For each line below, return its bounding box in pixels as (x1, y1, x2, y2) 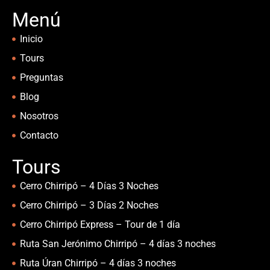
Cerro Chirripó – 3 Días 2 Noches (19, 199, 159, 211)
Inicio (19, 33, 43, 45)
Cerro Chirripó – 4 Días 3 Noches (19, 180, 159, 192)
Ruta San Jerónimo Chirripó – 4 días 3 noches (19, 238, 216, 250)
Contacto (19, 130, 58, 141)
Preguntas (19, 72, 63, 83)
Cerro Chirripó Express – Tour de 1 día (19, 219, 180, 230)
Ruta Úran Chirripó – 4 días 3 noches (19, 257, 176, 269)
